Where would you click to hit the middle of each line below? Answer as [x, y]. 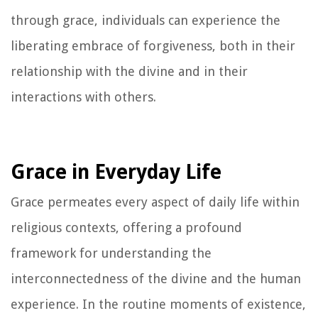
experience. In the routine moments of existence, [158, 304]
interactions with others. [83, 97]
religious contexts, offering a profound [126, 227]
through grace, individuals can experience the [146, 20]
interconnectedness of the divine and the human [156, 278]
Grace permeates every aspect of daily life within [155, 202]
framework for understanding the [111, 253]
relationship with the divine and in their [129, 71]
